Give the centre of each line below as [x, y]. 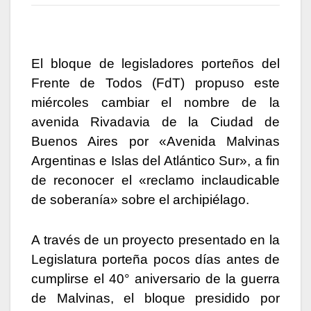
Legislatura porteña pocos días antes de [155, 259]
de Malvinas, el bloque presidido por [155, 298]
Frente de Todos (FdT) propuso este [155, 83]
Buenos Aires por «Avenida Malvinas [155, 141]
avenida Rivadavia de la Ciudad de [155, 121]
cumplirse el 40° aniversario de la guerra [155, 278]
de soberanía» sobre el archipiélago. [140, 199]
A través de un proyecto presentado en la [155, 239]
